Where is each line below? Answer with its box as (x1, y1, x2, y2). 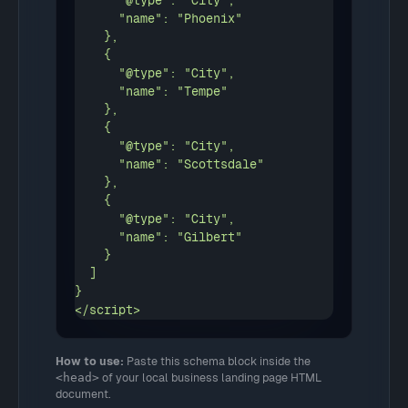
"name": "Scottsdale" (75, 158, 118, 171)
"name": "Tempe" (75, 85, 118, 98)
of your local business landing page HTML (99, 371, 321, 384)
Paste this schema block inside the (124, 354, 311, 368)
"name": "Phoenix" (75, 12, 118, 25)
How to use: (56, 354, 124, 368)
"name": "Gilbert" (75, 230, 118, 244)
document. (56, 387, 111, 401)
